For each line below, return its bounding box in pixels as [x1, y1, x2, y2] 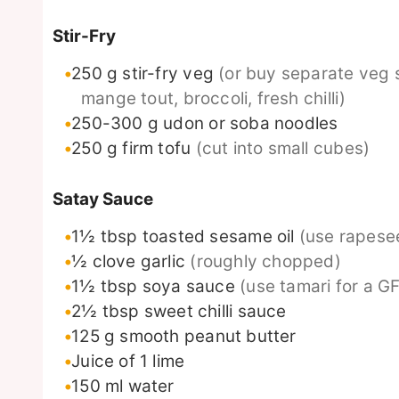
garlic [140, 251, 186, 273]
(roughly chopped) [190, 251, 341, 273]
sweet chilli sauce [143, 301, 287, 322]
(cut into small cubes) [195, 138, 370, 159]
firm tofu [122, 138, 191, 159]
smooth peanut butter [119, 326, 297, 347]
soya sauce [142, 276, 235, 297]
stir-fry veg [122, 63, 214, 85]
